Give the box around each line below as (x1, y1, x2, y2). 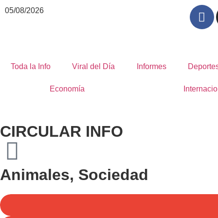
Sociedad (78, 166, 148, 183)
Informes (136, 62, 166, 71)
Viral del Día (72, 62, 115, 71)
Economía (49, 85, 85, 93)
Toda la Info (11, 62, 51, 71)
